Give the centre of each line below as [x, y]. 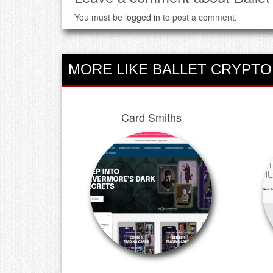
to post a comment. [199, 17]
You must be [100, 17]
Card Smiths [151, 117]
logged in [143, 17]
